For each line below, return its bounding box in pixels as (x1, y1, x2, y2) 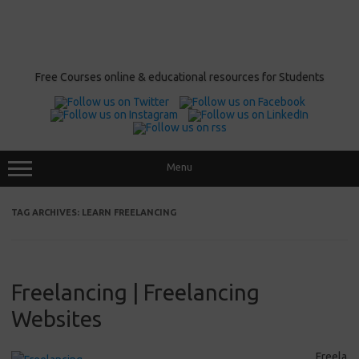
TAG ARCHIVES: (11, 208, 82, 217)
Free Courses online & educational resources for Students (34, 71, 325, 83)
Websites (11, 306, 102, 331)
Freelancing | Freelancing (11, 280, 260, 305)
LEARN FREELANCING (82, 208, 176, 217)
